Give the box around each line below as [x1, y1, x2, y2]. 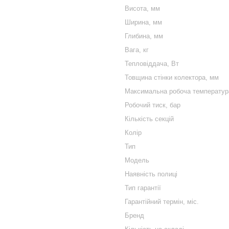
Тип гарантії [125, 184, 161, 192]
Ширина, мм [125, 18, 162, 26]
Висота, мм [125, 5, 160, 12]
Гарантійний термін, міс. [125, 198, 199, 205]
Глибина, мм [125, 32, 163, 40]
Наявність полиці [125, 170, 177, 178]
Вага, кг [125, 46, 149, 54]
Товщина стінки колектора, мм [125, 74, 219, 81]
